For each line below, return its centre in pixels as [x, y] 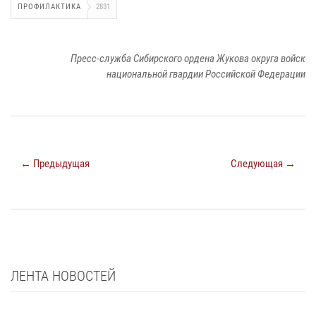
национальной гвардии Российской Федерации [206, 74]
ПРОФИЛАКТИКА [49, 6]
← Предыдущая [55, 163]
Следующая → [263, 163]
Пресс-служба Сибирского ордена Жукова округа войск [188, 58]
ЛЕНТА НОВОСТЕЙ [63, 275]
